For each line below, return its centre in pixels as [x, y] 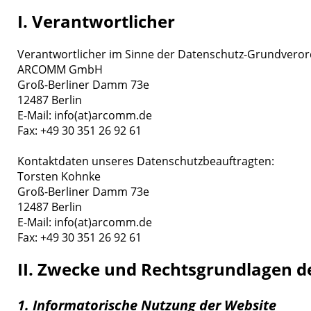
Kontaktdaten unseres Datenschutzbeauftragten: [146, 161]
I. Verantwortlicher [96, 22]
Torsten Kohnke [59, 176]
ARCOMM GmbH [60, 69]
